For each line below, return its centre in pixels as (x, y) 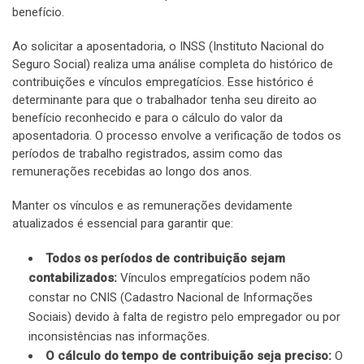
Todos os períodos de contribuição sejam (165, 258)
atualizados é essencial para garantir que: (123, 223)
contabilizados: (73, 278)
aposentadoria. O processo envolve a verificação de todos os (177, 136)
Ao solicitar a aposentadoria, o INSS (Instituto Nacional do (168, 46)
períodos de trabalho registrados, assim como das (147, 154)
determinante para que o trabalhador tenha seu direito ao (165, 100)
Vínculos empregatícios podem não (214, 278)
